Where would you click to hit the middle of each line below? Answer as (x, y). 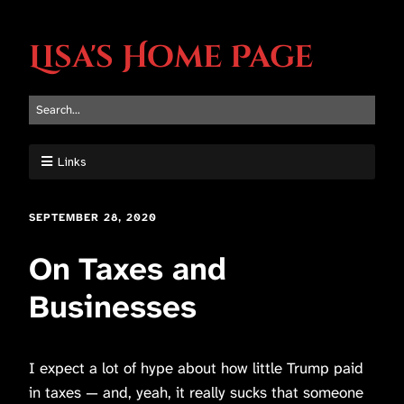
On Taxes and (128, 269)
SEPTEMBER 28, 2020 (93, 217)
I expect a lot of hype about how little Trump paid (196, 367)
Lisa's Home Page (171, 58)
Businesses (113, 307)
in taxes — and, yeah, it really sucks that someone (196, 392)
